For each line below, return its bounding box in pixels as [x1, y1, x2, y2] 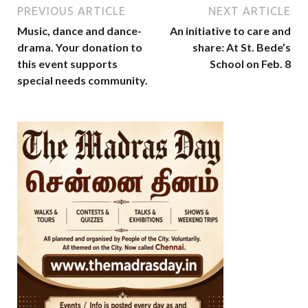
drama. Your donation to [17, 41, 142, 54]
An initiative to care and [170, 24, 291, 38]
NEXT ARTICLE [208, 5, 291, 18]
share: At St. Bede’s [192, 41, 291, 54]
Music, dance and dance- [17, 24, 142, 38]
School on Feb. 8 [210, 57, 291, 71]
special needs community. [17, 74, 148, 87]
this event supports [17, 57, 118, 71]
